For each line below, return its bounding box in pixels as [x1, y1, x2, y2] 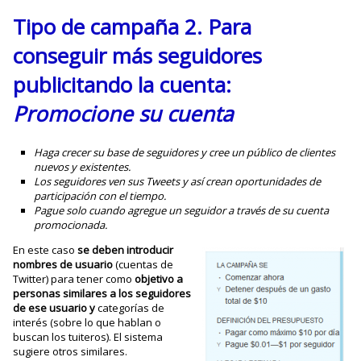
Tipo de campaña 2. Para [13, 11, 252, 41]
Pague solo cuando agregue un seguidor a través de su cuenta [34, 202, 330, 218]
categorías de [95, 300, 165, 315]
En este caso [13, 242, 78, 257]
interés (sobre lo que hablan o [13, 314, 162, 330]
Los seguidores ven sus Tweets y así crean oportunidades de [34, 173, 322, 189]
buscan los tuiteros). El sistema [13, 329, 164, 344]
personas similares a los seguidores [13, 285, 192, 301]
